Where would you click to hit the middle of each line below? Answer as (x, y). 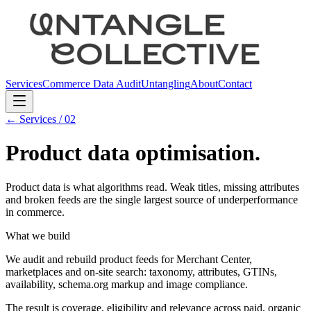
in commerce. (35, 212)
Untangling (166, 84)
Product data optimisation (130, 153)
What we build (38, 235)
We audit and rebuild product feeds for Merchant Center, (129, 259)
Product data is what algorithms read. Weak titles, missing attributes (152, 187)
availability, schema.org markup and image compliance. (127, 284)
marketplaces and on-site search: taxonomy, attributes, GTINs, (141, 271)
